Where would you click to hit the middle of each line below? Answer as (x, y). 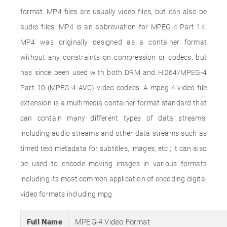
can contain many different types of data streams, (113, 118)
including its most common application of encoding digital (113, 179)
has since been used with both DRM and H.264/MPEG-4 (113, 72)
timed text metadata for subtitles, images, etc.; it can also (113, 148)
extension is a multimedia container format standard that (113, 103)
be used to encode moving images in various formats (113, 164)
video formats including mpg (66, 194)
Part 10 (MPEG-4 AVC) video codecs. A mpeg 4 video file (113, 88)
